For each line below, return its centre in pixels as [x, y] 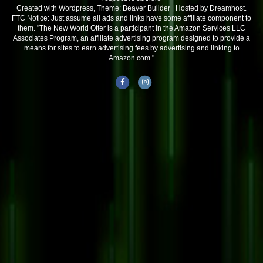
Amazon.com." [131, 58]
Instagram [160, 82]
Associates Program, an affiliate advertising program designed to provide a [131, 38]
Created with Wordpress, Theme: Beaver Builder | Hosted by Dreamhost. [131, 9]
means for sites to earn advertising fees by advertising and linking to [131, 48]
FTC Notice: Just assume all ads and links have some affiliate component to [131, 18]
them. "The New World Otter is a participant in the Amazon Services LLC [131, 28]
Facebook [138, 82]
